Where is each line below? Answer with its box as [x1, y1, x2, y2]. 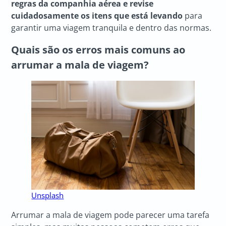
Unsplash [31, 190, 64, 200]
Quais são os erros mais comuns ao [11, 42, 186, 56]
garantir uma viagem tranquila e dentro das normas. [11, 22, 212, 34]
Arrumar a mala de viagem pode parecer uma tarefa [11, 209, 210, 220]
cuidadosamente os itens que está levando [11, 10, 183, 22]
